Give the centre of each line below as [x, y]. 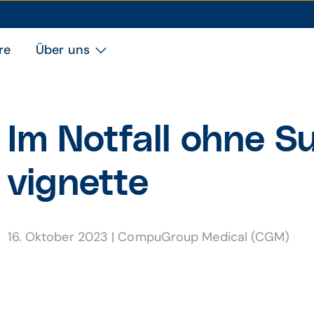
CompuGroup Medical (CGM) [204, 237]
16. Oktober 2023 [60, 237]
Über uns [63, 50]
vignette [78, 184]
